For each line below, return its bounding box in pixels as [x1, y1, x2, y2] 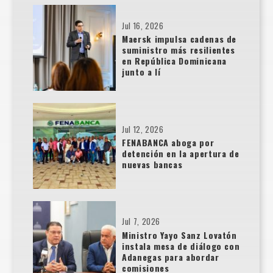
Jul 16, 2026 [122, 20, 164, 32]
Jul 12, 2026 [122, 123, 164, 135]
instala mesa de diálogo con [122, 239, 240, 252]
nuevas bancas [122, 157, 183, 171]
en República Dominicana [122, 54, 227, 68]
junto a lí [122, 65, 161, 79]
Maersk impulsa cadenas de [122, 32, 237, 46]
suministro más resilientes [122, 43, 235, 57]
